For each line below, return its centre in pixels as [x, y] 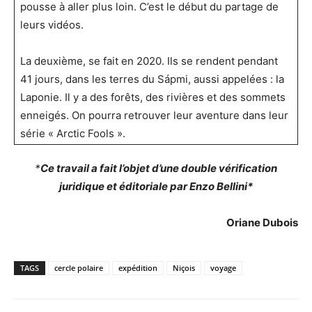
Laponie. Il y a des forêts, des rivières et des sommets [153, 97]
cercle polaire [79, 267]
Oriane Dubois [262, 222]
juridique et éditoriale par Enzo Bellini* [156, 186]
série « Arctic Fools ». [73, 133]
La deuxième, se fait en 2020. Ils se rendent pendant [149, 61]
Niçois [184, 267]
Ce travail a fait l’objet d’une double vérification [159, 168]
